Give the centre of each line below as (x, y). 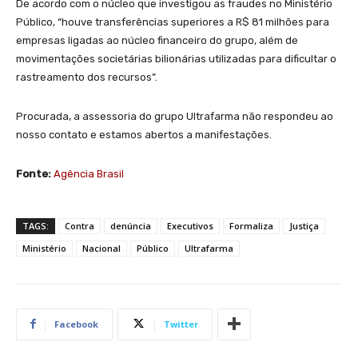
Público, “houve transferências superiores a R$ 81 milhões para (173, 22)
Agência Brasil (89, 173)
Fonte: (35, 173)
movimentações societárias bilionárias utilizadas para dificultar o (176, 58)
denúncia (131, 225)
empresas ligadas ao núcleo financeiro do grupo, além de (157, 40)
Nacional (101, 248)
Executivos (190, 225)
